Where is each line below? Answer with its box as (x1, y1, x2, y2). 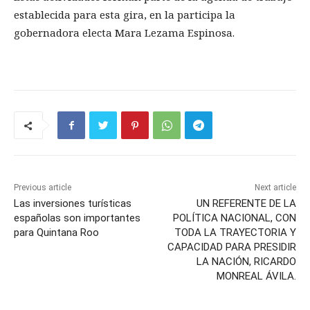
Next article (254, 183, 296, 193)
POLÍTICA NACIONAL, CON (172, 212, 296, 225)
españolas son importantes (14, 212, 140, 225)
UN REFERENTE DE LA (196, 197, 296, 210)
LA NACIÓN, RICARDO (196, 255, 296, 268)
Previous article (14, 183, 71, 193)
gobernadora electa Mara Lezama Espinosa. (14, 26, 235, 40)
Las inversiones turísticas (14, 197, 131, 210)
